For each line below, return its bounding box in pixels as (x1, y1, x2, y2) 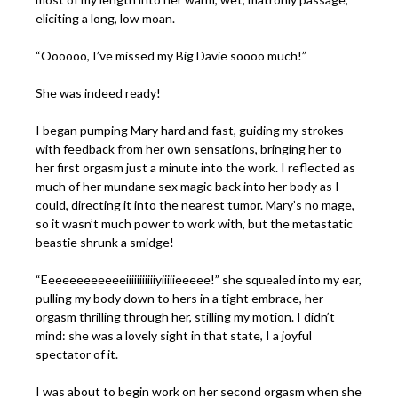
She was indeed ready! (35, 84, 161, 100)
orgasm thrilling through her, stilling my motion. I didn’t (35, 308, 335, 324)
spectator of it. (35, 346, 118, 362)
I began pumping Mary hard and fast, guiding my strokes (35, 122, 344, 138)
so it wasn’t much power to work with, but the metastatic (35, 215, 353, 231)
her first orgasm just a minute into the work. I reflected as (35, 159, 355, 175)
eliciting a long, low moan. (35, 10, 175, 26)
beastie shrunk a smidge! (35, 234, 174, 250)
